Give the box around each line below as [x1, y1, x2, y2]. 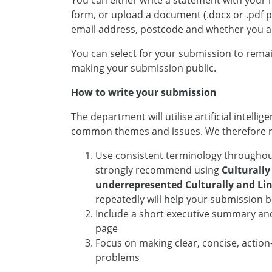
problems [95, 251, 140, 264]
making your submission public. [71, 61, 216, 75]
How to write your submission [71, 86, 217, 99]
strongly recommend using [95, 163, 222, 177]
